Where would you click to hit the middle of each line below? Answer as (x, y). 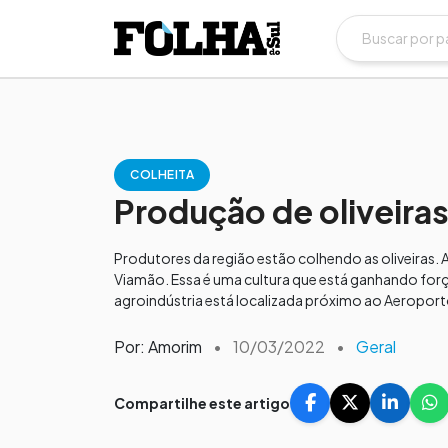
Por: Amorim (158, 346)
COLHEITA (162, 174)
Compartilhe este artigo (202, 402)
